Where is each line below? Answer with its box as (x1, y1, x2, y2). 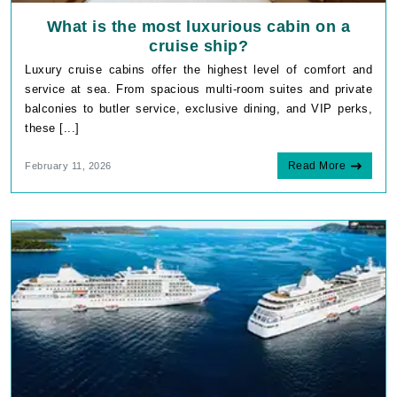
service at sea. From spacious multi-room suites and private (25, 82, 372, 97)
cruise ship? (149, 37, 248, 56)
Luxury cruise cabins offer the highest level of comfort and (25, 63, 372, 77)
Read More (287, 160, 346, 173)
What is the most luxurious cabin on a (46, 18, 351, 36)
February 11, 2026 (25, 160, 112, 172)
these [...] (25, 121, 80, 136)
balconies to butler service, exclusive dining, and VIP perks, (25, 102, 372, 116)
